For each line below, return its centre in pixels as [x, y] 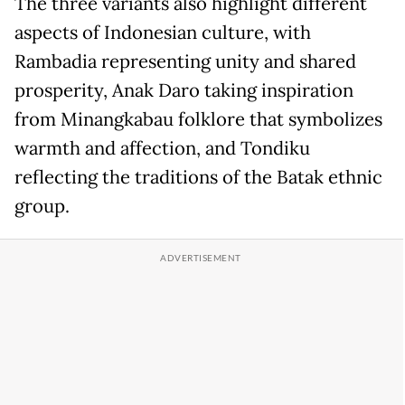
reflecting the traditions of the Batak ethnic [198, 178]
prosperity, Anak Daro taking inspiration [184, 91]
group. [42, 207]
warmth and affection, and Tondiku [162, 149]
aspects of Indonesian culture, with [163, 33]
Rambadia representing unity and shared [185, 62]
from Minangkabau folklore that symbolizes [198, 120]
